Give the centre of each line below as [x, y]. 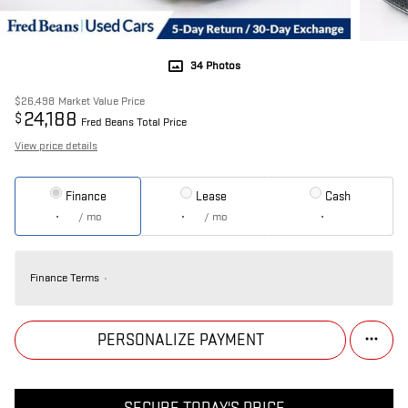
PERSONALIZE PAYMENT [180, 340]
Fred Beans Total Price [134, 122]
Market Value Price [102, 101]
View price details [56, 145]
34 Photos [215, 66]
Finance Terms [65, 277]
